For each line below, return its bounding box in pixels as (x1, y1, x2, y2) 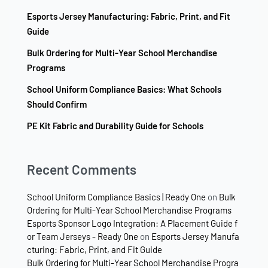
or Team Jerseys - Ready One (27, 230, 138, 242)
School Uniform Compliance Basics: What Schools (27, 84, 221, 95)
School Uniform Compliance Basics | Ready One (27, 191, 206, 202)
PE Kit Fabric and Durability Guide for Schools (27, 120, 203, 132)
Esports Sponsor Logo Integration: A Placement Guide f (27, 217, 237, 229)
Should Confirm (27, 99, 87, 110)
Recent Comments (27, 161, 136, 178)
